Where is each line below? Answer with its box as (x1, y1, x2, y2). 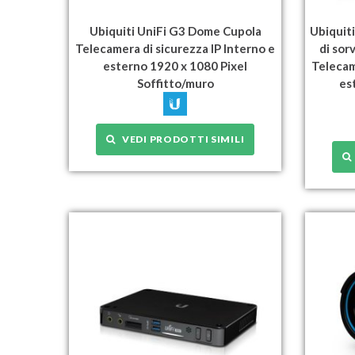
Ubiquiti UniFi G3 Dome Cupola (89, 23, 261, 38)
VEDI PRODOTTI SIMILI (115, 132, 245, 145)
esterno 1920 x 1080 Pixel (103, 58, 248, 73)
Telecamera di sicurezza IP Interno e (75, 40, 276, 55)
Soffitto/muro (136, 75, 214, 90)
